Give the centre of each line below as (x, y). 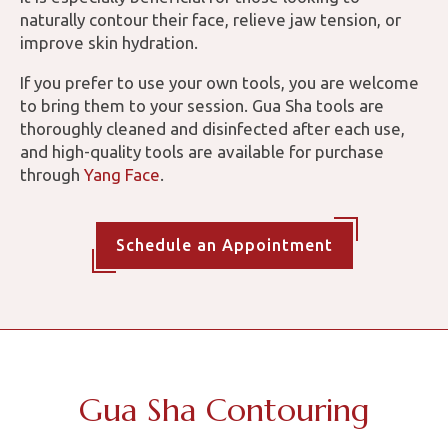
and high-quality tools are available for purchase (202, 152)
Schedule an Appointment (224, 245)
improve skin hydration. (109, 43)
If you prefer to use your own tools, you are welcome (219, 83)
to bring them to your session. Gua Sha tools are (202, 106)
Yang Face (122, 175)
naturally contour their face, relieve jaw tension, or (210, 20)
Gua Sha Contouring (224, 410)
